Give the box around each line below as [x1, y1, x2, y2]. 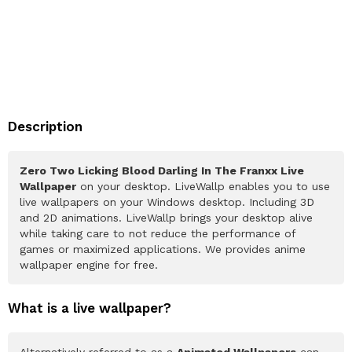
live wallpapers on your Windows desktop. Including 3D [20, 195, 314, 208]
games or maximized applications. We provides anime [20, 242, 306, 255]
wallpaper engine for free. [20, 258, 158, 271]
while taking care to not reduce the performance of [20, 226, 296, 240]
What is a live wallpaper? [8, 299, 171, 316]
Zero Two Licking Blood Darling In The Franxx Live [20, 163, 304, 177]
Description [8, 118, 82, 134]
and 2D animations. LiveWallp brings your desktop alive [20, 211, 313, 224]
